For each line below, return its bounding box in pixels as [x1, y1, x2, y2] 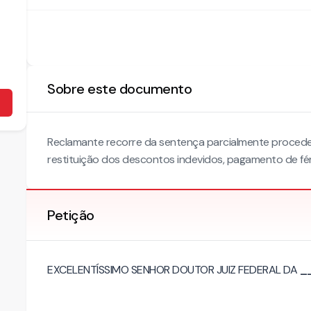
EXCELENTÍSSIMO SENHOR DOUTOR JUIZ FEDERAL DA [47, 262, 300, 277]
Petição [47, 206, 94, 224]
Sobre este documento [47, 80, 192, 98]
